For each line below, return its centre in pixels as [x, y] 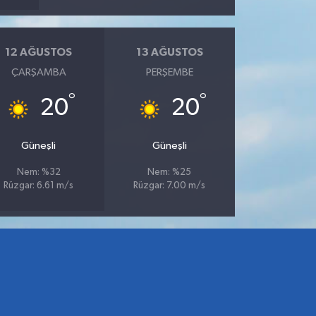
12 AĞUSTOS [39, 52]
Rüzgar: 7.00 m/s [170, 186]
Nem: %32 [38, 173]
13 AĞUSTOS [169, 52]
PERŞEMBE [169, 73]
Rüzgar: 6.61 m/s [39, 186]
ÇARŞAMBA [38, 73]
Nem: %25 [170, 173]
